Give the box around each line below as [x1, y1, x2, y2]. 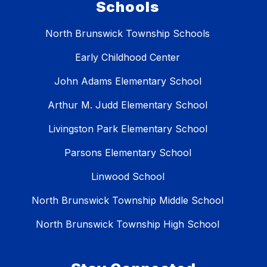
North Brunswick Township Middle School [32, 194, 223, 207]
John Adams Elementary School [54, 75, 201, 88]
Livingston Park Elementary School [48, 123, 207, 135]
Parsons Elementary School [64, 147, 191, 159]
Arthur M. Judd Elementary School [48, 99, 207, 111]
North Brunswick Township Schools [45, 27, 210, 40]
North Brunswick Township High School [36, 218, 219, 231]
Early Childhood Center [75, 51, 180, 64]
